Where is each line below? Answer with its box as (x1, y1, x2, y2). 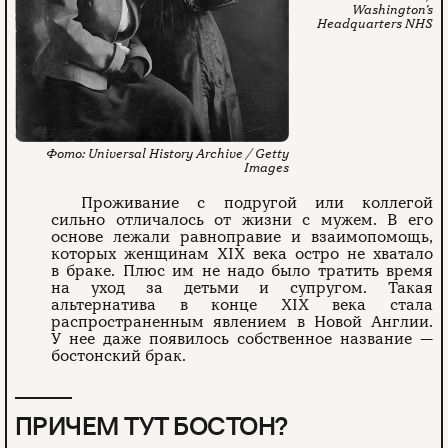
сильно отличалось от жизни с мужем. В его (51, 209, 433, 230)
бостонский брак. (51, 345, 187, 366)
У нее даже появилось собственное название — (51, 328, 433, 349)
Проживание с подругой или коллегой (81, 192, 433, 213)
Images (243, 159, 289, 176)
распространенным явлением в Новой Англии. (51, 311, 433, 332)
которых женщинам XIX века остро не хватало (51, 243, 433, 264)
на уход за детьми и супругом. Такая (51, 277, 433, 298)
